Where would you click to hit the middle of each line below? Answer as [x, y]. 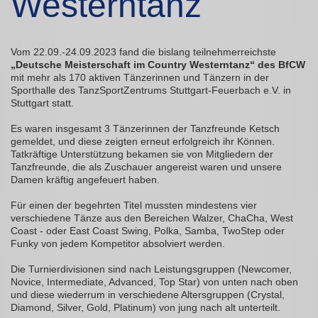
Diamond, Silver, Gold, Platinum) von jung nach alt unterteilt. [146, 308]
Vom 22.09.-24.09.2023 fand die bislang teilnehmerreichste [143, 52]
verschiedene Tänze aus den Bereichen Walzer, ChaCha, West [152, 218]
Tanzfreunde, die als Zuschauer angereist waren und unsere [146, 167]
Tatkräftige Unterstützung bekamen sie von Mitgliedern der [142, 154]
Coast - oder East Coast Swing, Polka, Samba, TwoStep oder [148, 231]
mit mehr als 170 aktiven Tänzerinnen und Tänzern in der [140, 78]
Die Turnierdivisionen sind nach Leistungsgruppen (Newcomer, [151, 269]
